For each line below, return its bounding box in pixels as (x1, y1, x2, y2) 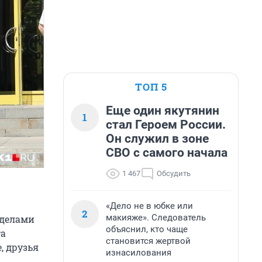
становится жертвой (106, 236, 191, 246)
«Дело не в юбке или (106, 201, 193, 211)
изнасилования (106, 247, 171, 258)
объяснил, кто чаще (106, 224, 188, 235)
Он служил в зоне (106, 132, 209, 146)
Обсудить (157, 169, 191, 178)
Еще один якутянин (106, 104, 219, 118)
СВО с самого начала (106, 146, 227, 160)
